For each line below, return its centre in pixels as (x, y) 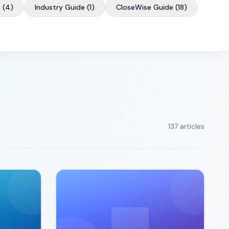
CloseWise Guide (145, 7)
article (189, 126)
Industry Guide (60, 7)
